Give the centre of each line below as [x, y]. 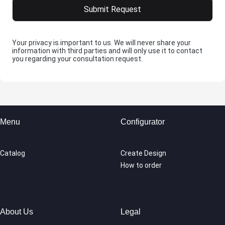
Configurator [143, 122]
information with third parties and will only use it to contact [107, 51]
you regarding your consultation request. [77, 59]
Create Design [143, 153]
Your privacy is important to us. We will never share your [101, 43]
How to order [141, 165]
